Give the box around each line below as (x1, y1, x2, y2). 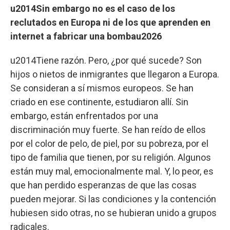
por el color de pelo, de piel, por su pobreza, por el (10, 138, 208, 149)
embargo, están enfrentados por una (10, 110, 158, 121)
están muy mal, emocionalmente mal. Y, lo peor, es (10, 165, 214, 177)
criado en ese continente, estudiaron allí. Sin (10, 96, 188, 107)
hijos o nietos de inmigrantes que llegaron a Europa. (10, 68, 219, 80)
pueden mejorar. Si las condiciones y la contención (10, 193, 216, 204)
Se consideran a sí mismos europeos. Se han (10, 82, 194, 93)
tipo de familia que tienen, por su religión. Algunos (10, 151, 211, 163)
